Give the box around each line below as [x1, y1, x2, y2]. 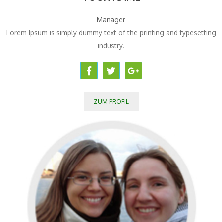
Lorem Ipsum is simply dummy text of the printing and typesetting [6, 28, 216, 37]
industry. [98, 41, 124, 50]
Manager [97, 15, 125, 24]
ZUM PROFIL [93, 98, 129, 106]
